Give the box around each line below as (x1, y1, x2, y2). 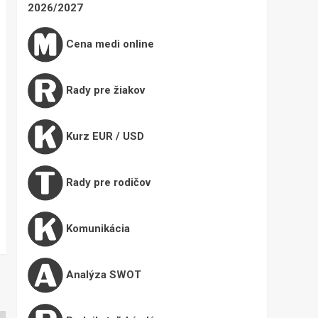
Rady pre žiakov (62, 84, 145, 97)
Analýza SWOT (62, 268, 141, 282)
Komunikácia (62, 222, 130, 236)
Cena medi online (62, 38, 154, 51)
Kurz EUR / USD (62, 130, 144, 143)
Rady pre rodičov (62, 176, 150, 190)
